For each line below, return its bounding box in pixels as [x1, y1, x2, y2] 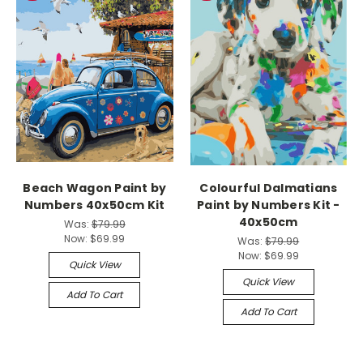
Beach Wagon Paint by [23, 180, 167, 197]
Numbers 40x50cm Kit [23, 197, 165, 214]
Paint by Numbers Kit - [197, 197, 340, 214]
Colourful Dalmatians [199, 180, 338, 197]
